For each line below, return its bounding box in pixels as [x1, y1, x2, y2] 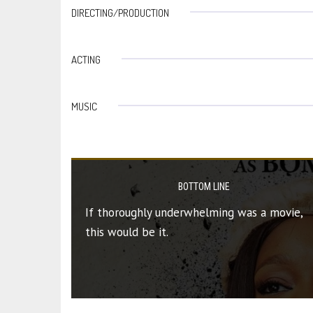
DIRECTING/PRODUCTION [71, 6, 169, 20]
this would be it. [85, 224, 168, 240]
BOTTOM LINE [178, 180, 230, 192]
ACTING [71, 52, 101, 66]
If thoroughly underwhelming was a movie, [85, 204, 303, 220]
